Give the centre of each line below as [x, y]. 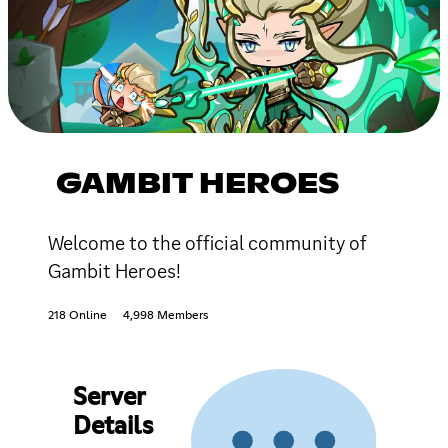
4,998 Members [165, 315]
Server [108, 397]
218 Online [77, 315]
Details [112, 426]
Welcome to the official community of [207, 242]
